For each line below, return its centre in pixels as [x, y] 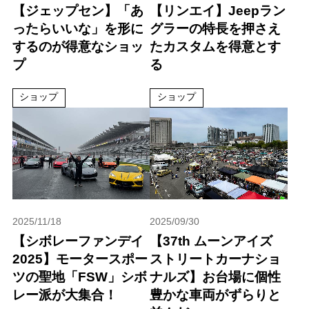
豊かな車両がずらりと [216, 295]
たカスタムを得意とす [216, 46]
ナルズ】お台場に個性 [216, 277]
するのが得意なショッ [78, 46]
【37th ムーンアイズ [211, 241]
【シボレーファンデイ [78, 241]
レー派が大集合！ [64, 295]
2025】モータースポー [80, 259]
